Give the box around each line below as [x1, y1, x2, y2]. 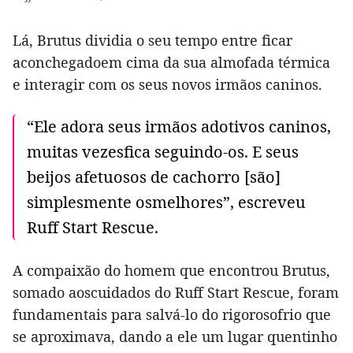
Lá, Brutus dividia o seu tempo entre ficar [13, 31, 292, 50]
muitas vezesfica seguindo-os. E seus [27, 141, 299, 163]
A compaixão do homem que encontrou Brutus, [13, 261, 330, 281]
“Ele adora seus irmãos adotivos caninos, [27, 116, 331, 138]
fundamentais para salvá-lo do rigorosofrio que [13, 305, 331, 325]
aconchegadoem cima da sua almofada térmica [13, 53, 330, 72]
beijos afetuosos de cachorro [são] [27, 166, 281, 188]
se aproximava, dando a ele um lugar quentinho [13, 327, 337, 347]
